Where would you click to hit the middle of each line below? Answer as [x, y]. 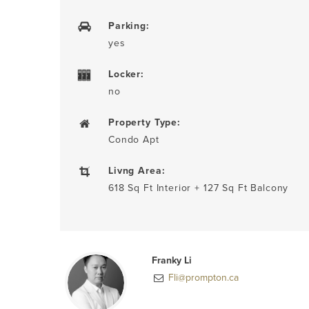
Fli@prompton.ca [202, 277]
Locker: [126, 74]
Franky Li [172, 260]
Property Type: [144, 122]
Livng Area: [137, 170]
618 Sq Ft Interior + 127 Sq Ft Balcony [199, 188]
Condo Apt [134, 139]
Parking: [129, 26]
